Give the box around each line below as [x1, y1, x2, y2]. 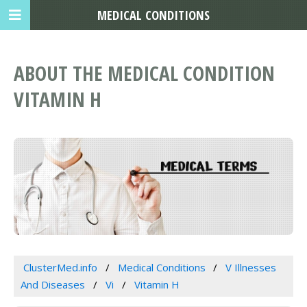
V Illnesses [225, 260, 277, 274]
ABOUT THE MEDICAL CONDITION [14, 60, 275, 87]
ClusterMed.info [23, 260, 97, 274]
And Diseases [21, 277, 85, 291]
